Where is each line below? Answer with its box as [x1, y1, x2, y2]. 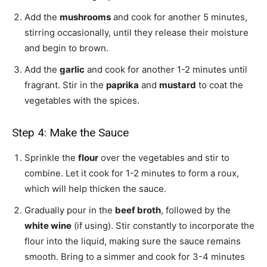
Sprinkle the [24, 152, 78, 164]
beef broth [115, 204, 161, 216]
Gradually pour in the [24, 204, 115, 216]
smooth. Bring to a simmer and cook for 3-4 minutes [24, 251, 245, 263]
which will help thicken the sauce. [24, 183, 166, 195]
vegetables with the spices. [24, 95, 139, 107]
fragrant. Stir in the [24, 79, 106, 91]
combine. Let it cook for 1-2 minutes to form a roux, [24, 167, 239, 179]
